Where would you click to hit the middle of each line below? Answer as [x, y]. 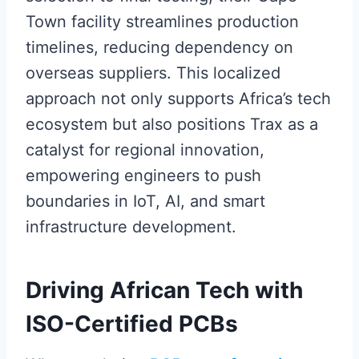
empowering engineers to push [143, 176]
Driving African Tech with [164, 290]
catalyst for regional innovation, [145, 150]
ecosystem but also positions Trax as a [172, 125]
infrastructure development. [131, 227]
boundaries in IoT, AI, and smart [145, 202]
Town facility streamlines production [162, 22]
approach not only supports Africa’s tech [178, 99]
